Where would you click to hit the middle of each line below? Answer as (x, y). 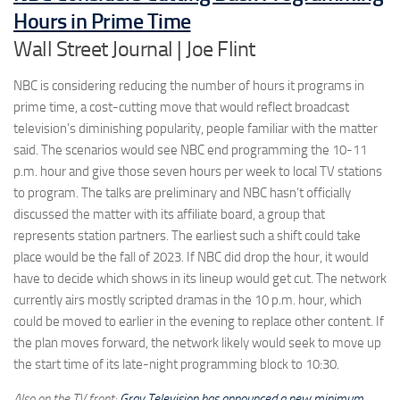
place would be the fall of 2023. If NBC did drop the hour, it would (191, 257)
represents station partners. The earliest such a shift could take (187, 235)
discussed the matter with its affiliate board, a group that (169, 214)
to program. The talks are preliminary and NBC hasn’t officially (182, 192)
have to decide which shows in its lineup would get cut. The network (200, 278)
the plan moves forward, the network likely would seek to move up (197, 342)
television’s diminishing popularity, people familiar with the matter (196, 128)
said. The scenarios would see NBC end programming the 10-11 (190, 150)
